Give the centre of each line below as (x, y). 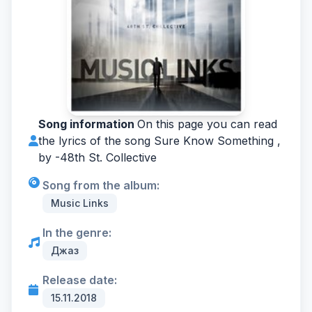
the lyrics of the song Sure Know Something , (159, 141)
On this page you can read (207, 124)
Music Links (80, 203)
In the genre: (77, 233)
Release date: (80, 280)
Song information (88, 124)
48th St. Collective (108, 157)
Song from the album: (101, 185)
